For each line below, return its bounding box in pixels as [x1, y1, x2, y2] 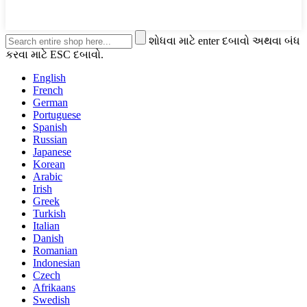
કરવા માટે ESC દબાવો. [5, 48, 103, 60]
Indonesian [33, 256, 80, 269]
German [33, 96, 68, 108]
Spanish [33, 121, 67, 133]
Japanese [33, 145, 71, 158]
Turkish [33, 207, 66, 219]
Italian [33, 219, 60, 232]
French [33, 84, 63, 96]
